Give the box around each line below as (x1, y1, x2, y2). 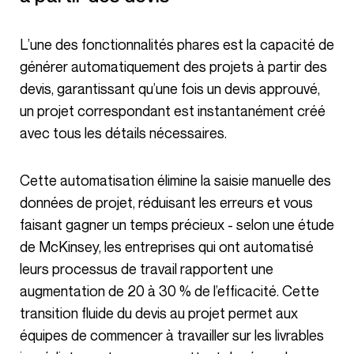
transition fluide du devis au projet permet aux (20, 303, 298, 322)
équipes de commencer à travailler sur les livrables (20, 326, 324, 344)
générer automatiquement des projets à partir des (20, 57, 327, 75)
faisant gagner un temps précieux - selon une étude (20, 215, 334, 233)
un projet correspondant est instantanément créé (20, 101, 326, 119)
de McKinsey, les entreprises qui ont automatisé (20, 237, 314, 255)
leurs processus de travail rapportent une (20, 259, 273, 277)
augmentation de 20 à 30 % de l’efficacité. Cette (20, 281, 319, 299)
